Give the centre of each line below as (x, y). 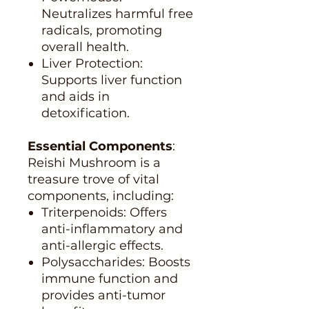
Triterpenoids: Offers (104, 212)
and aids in (76, 96)
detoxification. (86, 113)
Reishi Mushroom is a (94, 162)
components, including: (101, 196)
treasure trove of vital (93, 179)
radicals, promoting (102, 30)
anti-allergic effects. (102, 245)
